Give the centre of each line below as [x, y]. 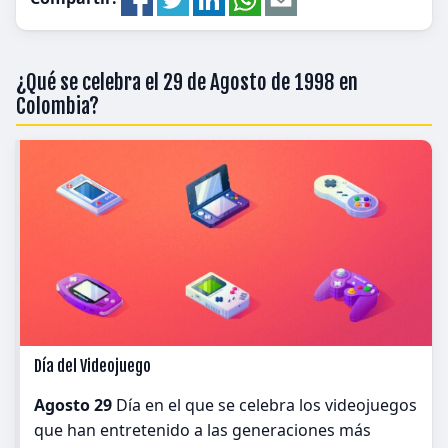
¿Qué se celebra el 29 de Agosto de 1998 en [187, 82]
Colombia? [57, 106]
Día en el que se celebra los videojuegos [264, 405]
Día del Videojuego [92, 366]
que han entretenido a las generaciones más [202, 430]
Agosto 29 [73, 405]
